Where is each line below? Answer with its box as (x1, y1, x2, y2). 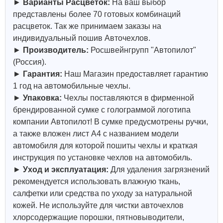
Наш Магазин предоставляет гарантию (62, 70, 208, 78)
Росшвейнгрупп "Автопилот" (89, 46, 196, 54)
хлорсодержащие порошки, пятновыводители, (13, 213, 184, 222)
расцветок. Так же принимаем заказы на (13, 22, 161, 30)
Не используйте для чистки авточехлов (39, 201, 184, 210)
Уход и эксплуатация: (23, 165, 111, 174)
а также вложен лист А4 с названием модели (13, 129, 179, 138)
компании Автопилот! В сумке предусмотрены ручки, (13, 117, 208, 126)
